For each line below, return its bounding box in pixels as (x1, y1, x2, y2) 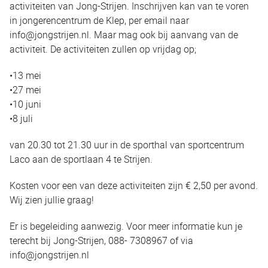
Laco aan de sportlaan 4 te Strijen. (10, 153, 153, 166)
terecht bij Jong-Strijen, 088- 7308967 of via (10, 234, 193, 247)
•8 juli (10, 112, 33, 125)
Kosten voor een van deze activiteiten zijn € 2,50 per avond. (10, 179, 258, 192)
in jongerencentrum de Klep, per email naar (10, 14, 189, 27)
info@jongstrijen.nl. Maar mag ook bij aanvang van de (10, 28, 238, 41)
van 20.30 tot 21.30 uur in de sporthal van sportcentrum (10, 138, 244, 151)
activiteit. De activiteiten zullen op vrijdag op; (10, 42, 196, 56)
